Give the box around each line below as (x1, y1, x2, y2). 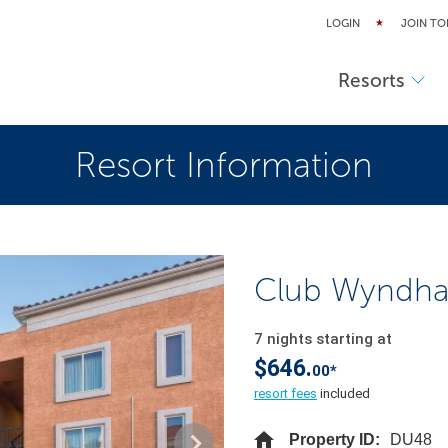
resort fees (254, 386, 317, 401)
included (317, 386, 370, 401)
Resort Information (75, 144, 373, 186)
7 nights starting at (254, 330, 392, 348)
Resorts (337, 68, 405, 92)
